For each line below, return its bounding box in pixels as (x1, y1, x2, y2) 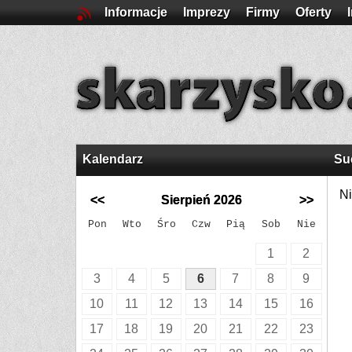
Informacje (104, 5, 167, 19)
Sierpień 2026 (161, 193, 242, 207)
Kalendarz (82, 152, 143, 166)
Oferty (295, 5, 332, 19)
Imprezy (183, 5, 230, 19)
